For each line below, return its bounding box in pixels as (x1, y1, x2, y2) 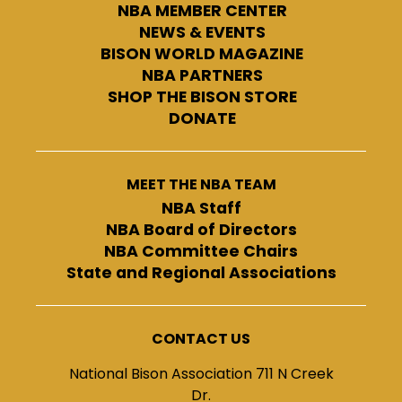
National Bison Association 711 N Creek (68, 363, 334, 385)
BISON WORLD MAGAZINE (100, 43, 303, 66)
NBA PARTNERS (141, 65, 263, 87)
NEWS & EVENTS (138, 22, 266, 44)
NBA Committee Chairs (104, 240, 298, 263)
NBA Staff (161, 197, 241, 220)
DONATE (168, 108, 236, 130)
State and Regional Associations (66, 262, 336, 284)
